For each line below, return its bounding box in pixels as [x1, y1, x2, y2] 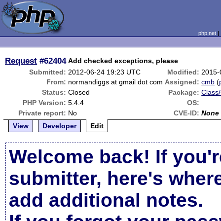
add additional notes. [9, 189, 204, 211]
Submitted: [29, 68, 67, 76]
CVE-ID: [174, 109, 200, 117]
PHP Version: [23, 99, 67, 107]
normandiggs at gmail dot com [68, 78, 163, 86]
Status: [42, 88, 67, 96]
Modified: [167, 68, 200, 76]
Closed [68, 88, 90, 96]
